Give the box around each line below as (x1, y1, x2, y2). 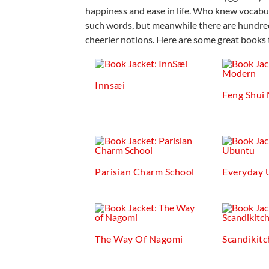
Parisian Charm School (95, 166, 195, 177)
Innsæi (95, 79, 125, 91)
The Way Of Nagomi (95, 233, 183, 244)
